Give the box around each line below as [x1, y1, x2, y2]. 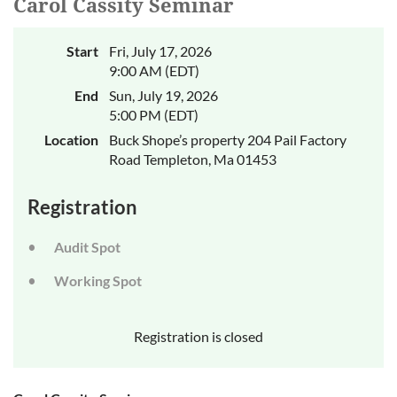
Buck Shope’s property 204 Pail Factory [109, 130, 346, 148]
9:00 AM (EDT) [109, 61, 199, 79]
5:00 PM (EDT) [109, 105, 198, 123]
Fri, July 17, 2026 [109, 42, 212, 59]
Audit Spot [54, 237, 121, 255]
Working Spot [54, 271, 142, 289]
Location [44, 130, 98, 148]
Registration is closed [134, 327, 263, 345]
